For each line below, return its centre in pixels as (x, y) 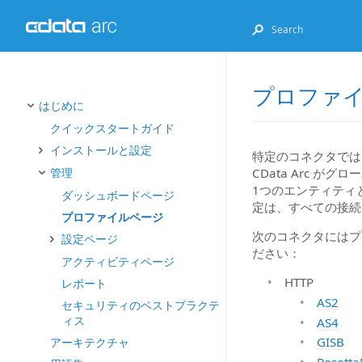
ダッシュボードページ (118, 195)
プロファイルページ (112, 217)
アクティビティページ (118, 261)
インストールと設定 (101, 150)
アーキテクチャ (90, 342)
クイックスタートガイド (112, 128)
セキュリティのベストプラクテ (141, 305)
